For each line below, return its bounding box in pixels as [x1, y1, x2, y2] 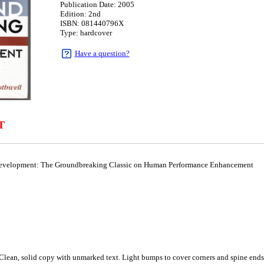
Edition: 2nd [60, 9, 101, 18]
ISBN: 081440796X [60, 19, 124, 28]
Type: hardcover [60, 28, 112, 37]
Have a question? [74, 49, 130, 58]
